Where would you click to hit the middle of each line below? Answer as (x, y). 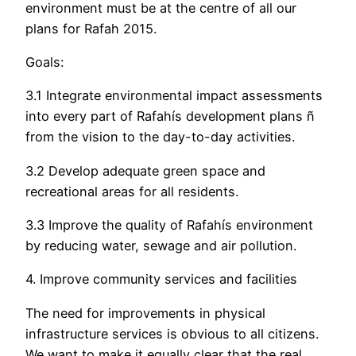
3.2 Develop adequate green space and (145, 170)
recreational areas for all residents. (132, 191)
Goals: (44, 62)
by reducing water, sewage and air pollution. (161, 245)
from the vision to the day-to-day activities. (160, 137)
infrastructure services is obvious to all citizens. (172, 333)
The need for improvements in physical (145, 313)
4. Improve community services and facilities (161, 279)
